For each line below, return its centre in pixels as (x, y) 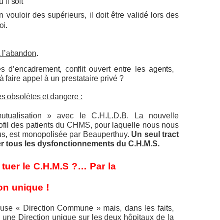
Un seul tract (155, 134)
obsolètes (24, 96)
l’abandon (19, 53)
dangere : (66, 96)
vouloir (18, 15)
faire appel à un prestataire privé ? (65, 78)
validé (137, 15)
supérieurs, (67, 15)
